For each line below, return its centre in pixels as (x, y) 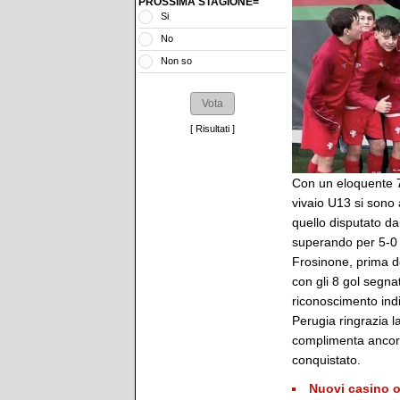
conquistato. (326, 360)
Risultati (212, 128)
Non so (176, 61)
